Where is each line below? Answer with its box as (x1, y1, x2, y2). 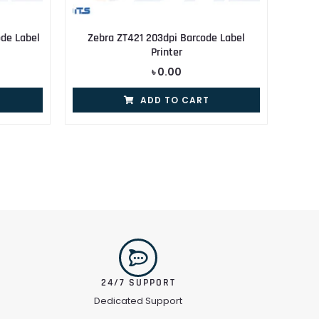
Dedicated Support (94, 294, 182, 308)
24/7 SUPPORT (100, 276, 176, 290)
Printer (150, 45, 182, 61)
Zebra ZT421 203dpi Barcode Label (88, 31, 245, 46)
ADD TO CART (140, 94, 209, 107)
